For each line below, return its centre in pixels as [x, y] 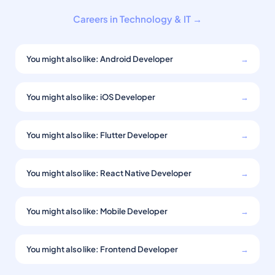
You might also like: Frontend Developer [102, 249]
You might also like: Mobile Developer [97, 211]
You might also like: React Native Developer [109, 173]
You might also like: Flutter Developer [97, 135]
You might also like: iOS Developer [91, 97]
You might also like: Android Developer [100, 59]
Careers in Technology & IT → [137, 19]
